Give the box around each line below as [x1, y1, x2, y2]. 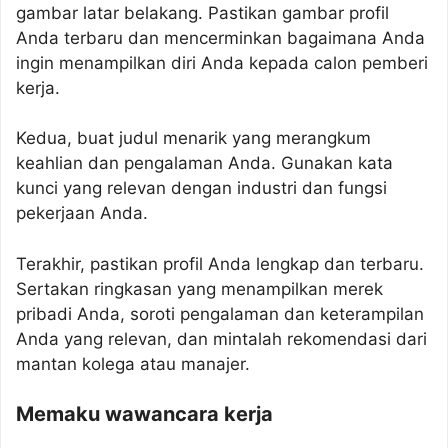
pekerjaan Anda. [16, 203, 148, 223]
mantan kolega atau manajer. [16, 353, 250, 374]
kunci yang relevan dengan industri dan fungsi [16, 178, 387, 198]
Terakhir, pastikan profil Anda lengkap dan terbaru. [16, 253, 424, 274]
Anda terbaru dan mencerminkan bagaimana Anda [16, 27, 425, 48]
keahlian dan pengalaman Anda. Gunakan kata [16, 153, 393, 173]
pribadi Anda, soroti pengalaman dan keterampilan [16, 303, 424, 324]
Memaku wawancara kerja [16, 402, 273, 426]
